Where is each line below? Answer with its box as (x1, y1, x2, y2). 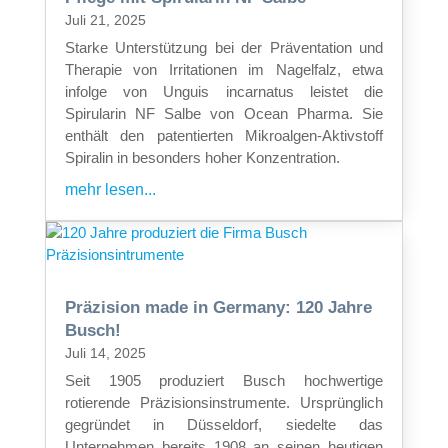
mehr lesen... (64, 180, 156, 198)
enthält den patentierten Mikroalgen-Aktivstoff (64, 126, 384, 144)
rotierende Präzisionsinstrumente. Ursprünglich (64, 393, 384, 411)
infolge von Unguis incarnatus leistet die (64, 82, 384, 100)
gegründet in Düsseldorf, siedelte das (64, 415, 384, 433)
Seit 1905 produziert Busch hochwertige (64, 371, 384, 389)
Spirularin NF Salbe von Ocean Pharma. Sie (64, 104, 384, 122)
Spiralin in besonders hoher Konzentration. (64, 148, 340, 166)
